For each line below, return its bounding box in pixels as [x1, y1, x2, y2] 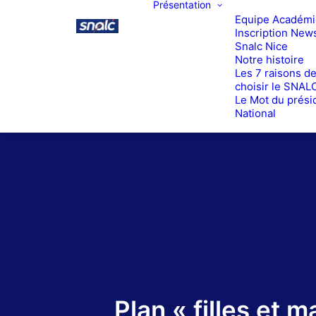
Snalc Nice [235, 39, 288, 53]
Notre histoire [235, 53, 304, 66]
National [235, 107, 276, 120]
